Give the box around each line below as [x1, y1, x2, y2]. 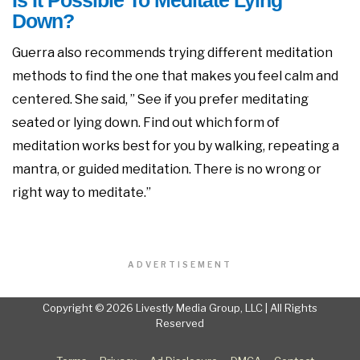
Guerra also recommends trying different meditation [12, 45, 333, 61]
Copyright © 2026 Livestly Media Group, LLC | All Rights [43, 301, 317, 315]
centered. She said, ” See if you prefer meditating [12, 92, 309, 108]
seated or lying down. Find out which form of [12, 115, 280, 131]
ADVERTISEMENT [128, 260, 232, 270]
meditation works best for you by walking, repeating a [12, 138, 339, 154]
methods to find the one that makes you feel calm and [12, 68, 338, 84]
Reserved [156, 317, 204, 330]
